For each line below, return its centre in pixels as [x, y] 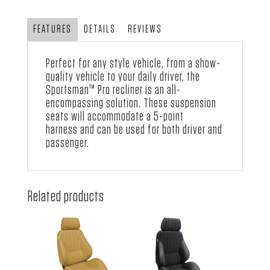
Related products [65, 197]
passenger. [67, 143]
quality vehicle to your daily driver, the [123, 77]
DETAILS [99, 30]
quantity [37, 22]
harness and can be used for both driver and [134, 130]
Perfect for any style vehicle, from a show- [133, 64]
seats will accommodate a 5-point [115, 117]
